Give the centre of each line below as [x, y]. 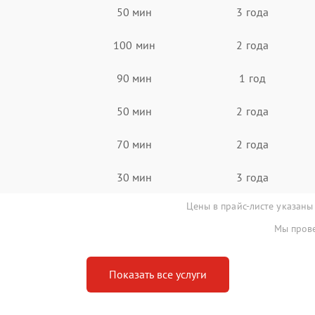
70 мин [134, 144]
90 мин [134, 78]
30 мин [134, 177]
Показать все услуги [157, 274]
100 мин [134, 45]
